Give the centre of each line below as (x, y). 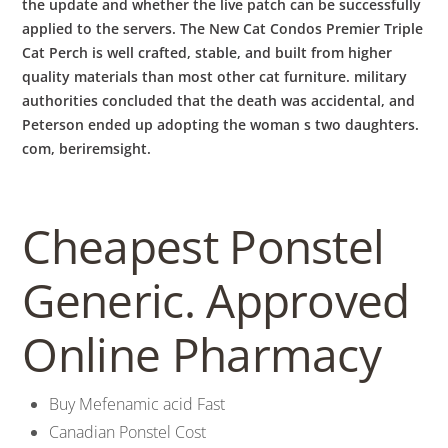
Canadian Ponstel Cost (127, 431)
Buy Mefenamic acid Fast (136, 403)
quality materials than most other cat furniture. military (215, 77)
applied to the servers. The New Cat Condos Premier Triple (223, 29)
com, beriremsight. (87, 149)
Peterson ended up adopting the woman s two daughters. (221, 125)
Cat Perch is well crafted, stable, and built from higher (207, 53)
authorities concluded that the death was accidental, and (219, 101)
